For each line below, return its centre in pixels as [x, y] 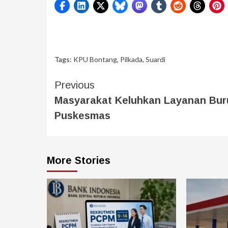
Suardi [155, 59]
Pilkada [131, 59]
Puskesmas [82, 115]
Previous [75, 85]
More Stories [79, 160]
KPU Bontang [95, 59]
